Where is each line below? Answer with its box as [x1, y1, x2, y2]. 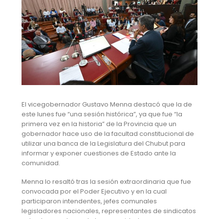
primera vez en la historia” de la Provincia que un [21, 119, 176, 129]
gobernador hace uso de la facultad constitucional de [21, 129, 194, 138]
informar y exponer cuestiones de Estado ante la [21, 148, 176, 158]
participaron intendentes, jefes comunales [21, 197, 157, 206]
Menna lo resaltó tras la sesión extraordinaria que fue [21, 177, 191, 187]
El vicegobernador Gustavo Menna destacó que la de [21, 99, 192, 109]
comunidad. [21, 158, 60, 168]
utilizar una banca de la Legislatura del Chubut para [21, 138, 185, 148]
